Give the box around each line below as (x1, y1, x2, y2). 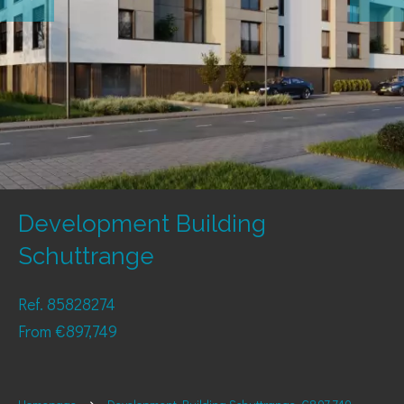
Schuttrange (18, 243, 154, 270)
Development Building (18, 210, 266, 237)
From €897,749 (18, 320, 117, 342)
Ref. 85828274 (18, 293, 115, 315)
